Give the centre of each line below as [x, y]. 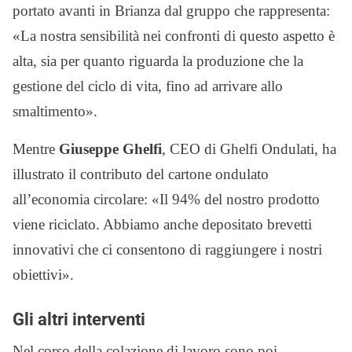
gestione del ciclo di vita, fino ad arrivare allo [148, 86]
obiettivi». [43, 275]
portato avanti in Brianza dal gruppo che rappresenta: [171, 11]
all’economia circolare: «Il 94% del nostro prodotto [166, 200]
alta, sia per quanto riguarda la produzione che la [158, 61]
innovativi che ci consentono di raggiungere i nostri [167, 250]
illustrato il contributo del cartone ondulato [141, 174]
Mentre [36, 149]
